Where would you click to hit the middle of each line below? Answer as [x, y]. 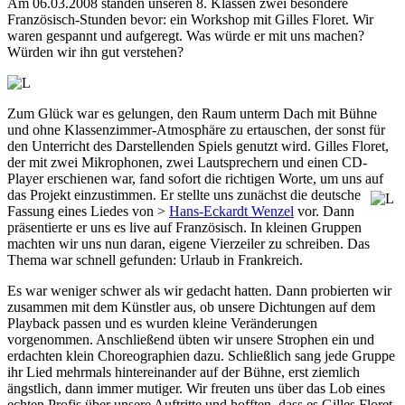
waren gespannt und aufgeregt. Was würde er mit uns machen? [186, 35]
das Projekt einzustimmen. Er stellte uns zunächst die [159, 194]
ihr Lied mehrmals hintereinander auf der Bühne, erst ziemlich [184, 372]
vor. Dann [324, 211]
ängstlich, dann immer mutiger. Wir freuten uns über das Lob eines [196, 388]
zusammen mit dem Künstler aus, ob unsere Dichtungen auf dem [191, 306]
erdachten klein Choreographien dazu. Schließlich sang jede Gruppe [201, 355]
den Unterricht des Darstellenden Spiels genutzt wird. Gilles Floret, [198, 146]
